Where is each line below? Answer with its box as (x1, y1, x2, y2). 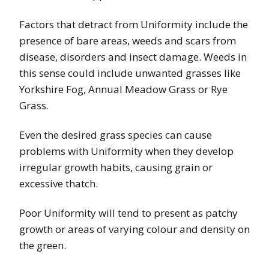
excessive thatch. (19, 176, 98, 190)
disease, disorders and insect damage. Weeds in (19, 49, 247, 64)
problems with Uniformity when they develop (19, 144, 234, 158)
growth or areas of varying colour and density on (19, 222, 250, 236)
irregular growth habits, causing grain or (19, 160, 213, 174)
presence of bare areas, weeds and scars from (19, 33, 236, 47)
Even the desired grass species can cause (19, 127, 212, 142)
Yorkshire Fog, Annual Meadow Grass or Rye (19, 82, 228, 96)
